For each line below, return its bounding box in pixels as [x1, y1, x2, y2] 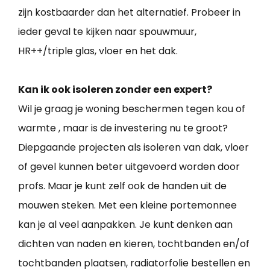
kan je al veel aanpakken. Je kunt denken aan [18, 217, 233, 231]
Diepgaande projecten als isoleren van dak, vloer [18, 140, 249, 154]
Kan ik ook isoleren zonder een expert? [18, 82, 212, 96]
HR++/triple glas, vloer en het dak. [18, 43, 178, 58]
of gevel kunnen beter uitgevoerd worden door [18, 159, 240, 174]
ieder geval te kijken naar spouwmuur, [18, 24, 196, 39]
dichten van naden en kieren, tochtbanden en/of [18, 236, 250, 251]
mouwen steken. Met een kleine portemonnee [18, 198, 237, 212]
